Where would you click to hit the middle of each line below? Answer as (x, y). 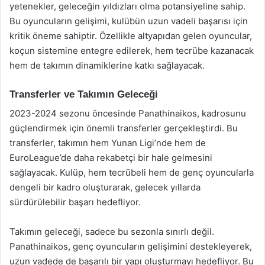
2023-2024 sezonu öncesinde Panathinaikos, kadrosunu (128, 113)
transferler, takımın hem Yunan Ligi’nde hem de (108, 143)
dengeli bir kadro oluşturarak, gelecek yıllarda (105, 187)
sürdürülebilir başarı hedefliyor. (75, 202)
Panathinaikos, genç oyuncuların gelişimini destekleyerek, (131, 246)
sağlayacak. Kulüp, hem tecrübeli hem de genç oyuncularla (132, 172)
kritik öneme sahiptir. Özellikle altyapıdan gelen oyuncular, (131, 35)
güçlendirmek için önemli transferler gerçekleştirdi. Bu (124, 128)
